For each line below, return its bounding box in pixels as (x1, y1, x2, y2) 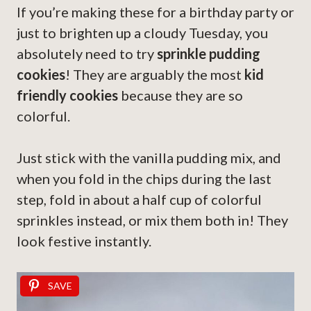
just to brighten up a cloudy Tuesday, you (17, 24, 268, 42)
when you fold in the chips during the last (17, 170, 271, 187)
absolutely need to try (17, 45, 157, 62)
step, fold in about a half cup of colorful (17, 191, 262, 208)
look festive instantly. (17, 233, 151, 250)
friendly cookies (17, 87, 118, 104)
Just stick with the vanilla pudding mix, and (17, 149, 281, 167)
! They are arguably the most (65, 66, 244, 83)
